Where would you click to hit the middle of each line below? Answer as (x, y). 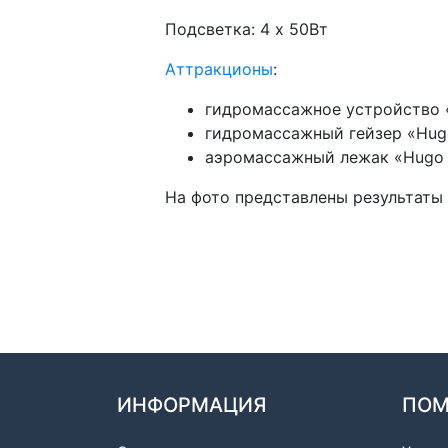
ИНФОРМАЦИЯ (192, 404)
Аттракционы (219, 68)
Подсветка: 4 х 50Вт (246, 28)
